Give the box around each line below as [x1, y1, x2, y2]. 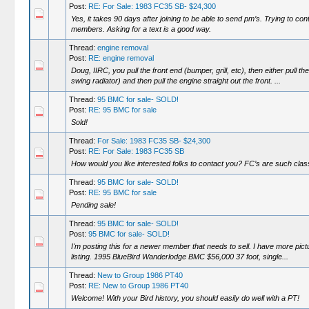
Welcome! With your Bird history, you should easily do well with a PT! [70, 294, 299, 302]
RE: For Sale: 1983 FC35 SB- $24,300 [88, 2, 216, 10]
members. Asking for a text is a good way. [70, 25, 211, 33]
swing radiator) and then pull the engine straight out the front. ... [70, 77, 281, 85]
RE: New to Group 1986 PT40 [88, 281, 188, 290]
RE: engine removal [88, 54, 154, 62]
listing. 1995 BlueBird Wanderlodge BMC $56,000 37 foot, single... [70, 252, 288, 261]
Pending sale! [70, 201, 116, 209]
